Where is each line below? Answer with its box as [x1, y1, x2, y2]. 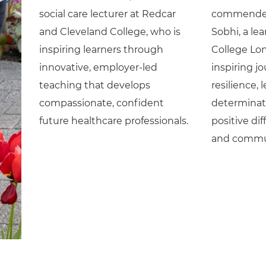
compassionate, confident [39, 97, 164, 109]
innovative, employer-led [39, 62, 157, 74]
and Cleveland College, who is [39, 26, 180, 38]
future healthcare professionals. [39, 115, 191, 127]
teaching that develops [39, 80, 150, 91]
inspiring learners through [39, 44, 163, 56]
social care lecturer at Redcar [39, 8, 176, 20]
